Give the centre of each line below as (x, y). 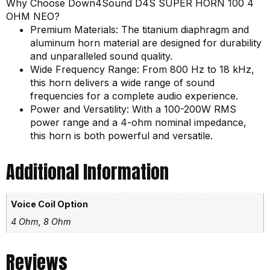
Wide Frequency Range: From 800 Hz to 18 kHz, (142, 70)
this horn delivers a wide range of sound (122, 83)
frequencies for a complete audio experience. (134, 96)
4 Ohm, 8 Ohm (41, 221)
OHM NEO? (33, 17)
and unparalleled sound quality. (101, 56)
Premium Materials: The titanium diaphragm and (140, 30)
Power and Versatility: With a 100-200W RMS (133, 109)
